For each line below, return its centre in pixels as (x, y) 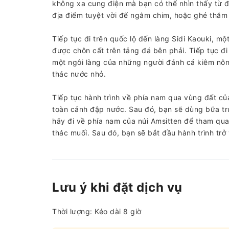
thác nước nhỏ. (79, 74)
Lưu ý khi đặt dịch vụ (117, 187)
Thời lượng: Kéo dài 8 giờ (97, 211)
